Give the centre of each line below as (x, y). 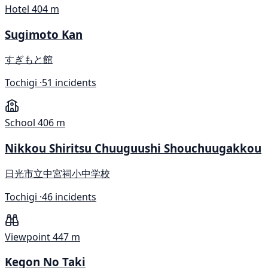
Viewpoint (28, 237)
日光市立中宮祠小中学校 (57, 173)
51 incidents (69, 83)
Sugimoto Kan (44, 34)
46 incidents (69, 197)
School (20, 123)
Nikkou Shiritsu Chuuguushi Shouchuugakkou (133, 148)
